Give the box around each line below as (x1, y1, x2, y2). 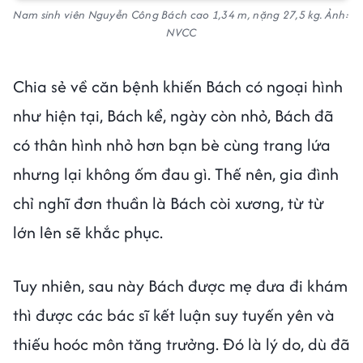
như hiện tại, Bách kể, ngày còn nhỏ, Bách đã (13, 103, 334, 127)
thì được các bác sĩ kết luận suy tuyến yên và (13, 302, 335, 327)
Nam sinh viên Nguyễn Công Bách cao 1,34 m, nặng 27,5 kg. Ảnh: (13, 6, 350, 23)
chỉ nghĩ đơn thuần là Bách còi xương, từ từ (13, 190, 324, 215)
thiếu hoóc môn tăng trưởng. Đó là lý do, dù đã (13, 331, 350, 356)
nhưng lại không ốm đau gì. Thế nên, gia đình (13, 161, 339, 186)
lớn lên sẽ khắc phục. (13, 220, 167, 244)
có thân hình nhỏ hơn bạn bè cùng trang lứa (13, 132, 331, 156)
